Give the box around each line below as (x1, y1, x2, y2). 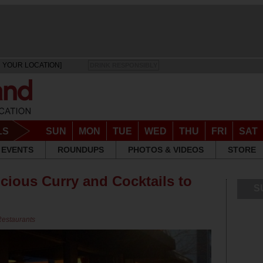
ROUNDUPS (58, 145, 104, 154)
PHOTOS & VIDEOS (128, 145, 204, 154)
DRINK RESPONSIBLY (89, 62, 157, 69)
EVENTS (1, 145, 33, 154)
